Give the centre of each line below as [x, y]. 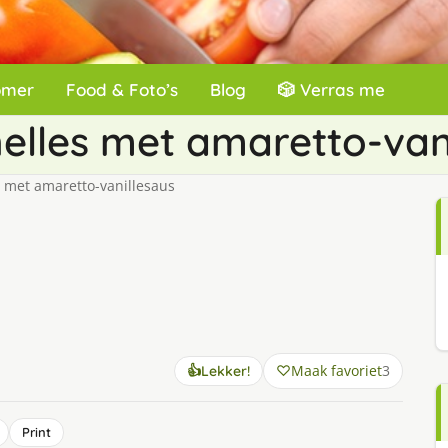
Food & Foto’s [122, 89]
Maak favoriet [336, 370]
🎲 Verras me [331, 89]
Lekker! [225, 371]
